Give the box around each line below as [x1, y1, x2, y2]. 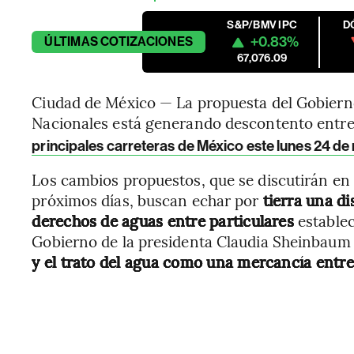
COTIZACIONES [100, 34, 194, 49]
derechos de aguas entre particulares [32, 210, 294, 231]
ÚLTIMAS [44, 34, 98, 49]
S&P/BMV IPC [227, 18, 298, 32]
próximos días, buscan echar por [32, 190, 263, 210]
